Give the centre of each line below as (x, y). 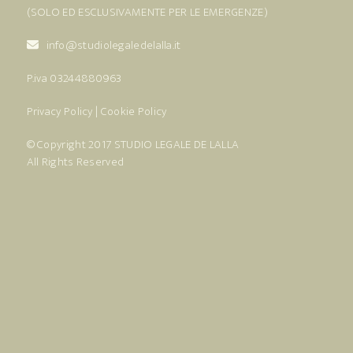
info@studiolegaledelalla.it (113, 46)
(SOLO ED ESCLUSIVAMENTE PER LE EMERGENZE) (147, 13)
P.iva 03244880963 (74, 79)
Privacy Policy (59, 112)
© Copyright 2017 (70, 145)
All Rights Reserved (75, 162)
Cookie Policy (134, 112)
